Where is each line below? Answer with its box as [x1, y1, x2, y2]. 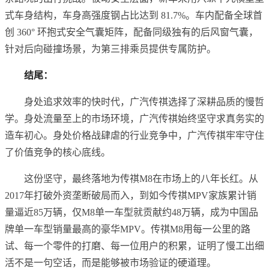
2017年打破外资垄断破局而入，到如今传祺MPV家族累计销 [5, 190, 256, 201]
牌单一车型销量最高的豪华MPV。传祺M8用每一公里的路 [5, 224, 250, 235]
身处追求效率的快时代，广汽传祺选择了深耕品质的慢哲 [24, 97, 264, 107]
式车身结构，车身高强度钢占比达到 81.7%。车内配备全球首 [5, 10, 262, 21]
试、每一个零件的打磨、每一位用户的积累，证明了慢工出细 [5, 241, 264, 252]
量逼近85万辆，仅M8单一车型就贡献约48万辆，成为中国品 [5, 207, 258, 218]
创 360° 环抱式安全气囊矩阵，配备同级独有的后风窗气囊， [5, 27, 258, 38]
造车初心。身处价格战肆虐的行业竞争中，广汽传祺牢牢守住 [5, 130, 264, 141]
